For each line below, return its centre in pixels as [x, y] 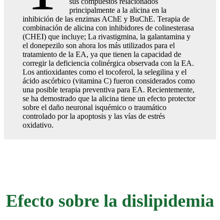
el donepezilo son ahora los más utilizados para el [99, 45]
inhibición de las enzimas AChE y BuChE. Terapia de [106, 19]
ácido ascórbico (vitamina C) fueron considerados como [109, 81]
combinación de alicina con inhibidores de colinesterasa [108, 27]
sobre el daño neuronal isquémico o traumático [95, 107]
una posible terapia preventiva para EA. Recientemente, [109, 89]
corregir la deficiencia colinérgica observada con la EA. [108, 63]
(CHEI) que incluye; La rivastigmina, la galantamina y [107, 36]
